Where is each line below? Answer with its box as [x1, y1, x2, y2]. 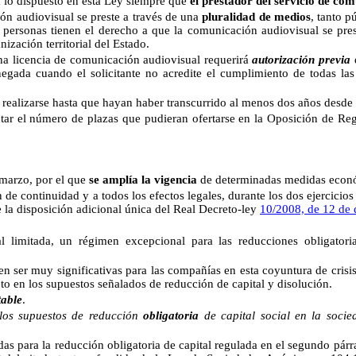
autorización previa [252, 53, 351, 66]
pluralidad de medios [202, 10, 311, 23]
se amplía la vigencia [89, 173, 197, 186]
